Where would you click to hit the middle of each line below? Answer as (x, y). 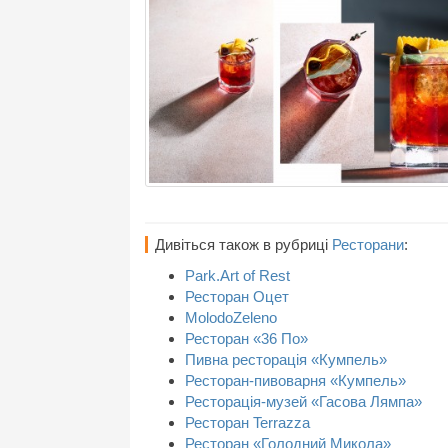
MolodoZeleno (231, 318)
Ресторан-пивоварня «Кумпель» (295, 381)
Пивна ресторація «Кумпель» (286, 360)
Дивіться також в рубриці (243, 245)
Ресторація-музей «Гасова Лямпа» (303, 402)
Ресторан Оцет (237, 297)
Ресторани (368, 245)
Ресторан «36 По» (246, 339)
